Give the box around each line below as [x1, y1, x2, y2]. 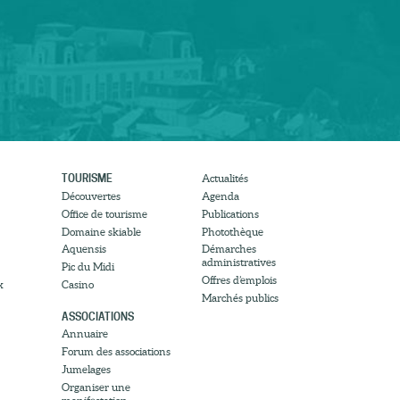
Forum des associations [61, 346, 171, 358]
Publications [201, 207, 259, 220]
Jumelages [61, 363, 111, 375]
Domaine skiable [61, 225, 141, 237]
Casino [61, 278, 94, 290]
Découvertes [61, 189, 121, 202]
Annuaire [61, 328, 108, 340]
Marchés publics [201, 291, 279, 304]
